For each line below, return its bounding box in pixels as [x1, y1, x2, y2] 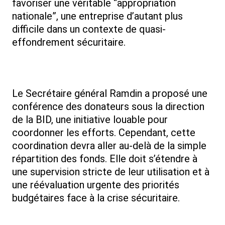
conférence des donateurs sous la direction [12, 100, 204, 113]
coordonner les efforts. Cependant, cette [12, 127, 195, 139]
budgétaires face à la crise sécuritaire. [12, 192, 180, 204]
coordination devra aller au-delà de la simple [12, 140, 206, 152]
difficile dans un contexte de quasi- [12, 23, 166, 36]
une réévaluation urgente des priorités [12, 179, 179, 191]
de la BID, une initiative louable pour [12, 114, 168, 126]
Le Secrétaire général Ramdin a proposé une [12, 87, 207, 100]
